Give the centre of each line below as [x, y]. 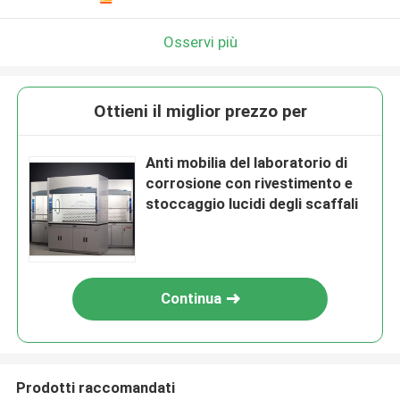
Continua [192, 299]
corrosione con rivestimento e [250, 183]
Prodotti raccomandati [95, 387]
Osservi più [200, 42]
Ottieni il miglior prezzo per [200, 112]
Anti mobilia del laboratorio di [247, 163]
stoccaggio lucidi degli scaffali [252, 204]
